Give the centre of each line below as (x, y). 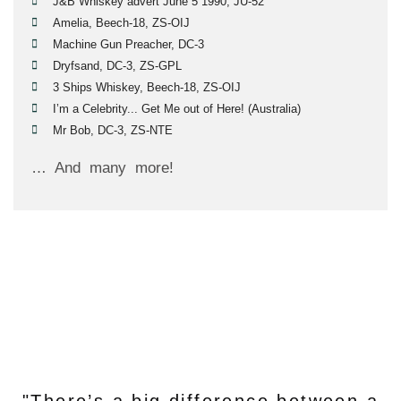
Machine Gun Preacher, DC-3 (128, 44)
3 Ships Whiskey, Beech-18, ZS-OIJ (147, 87)
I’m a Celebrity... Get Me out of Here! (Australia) (177, 108)
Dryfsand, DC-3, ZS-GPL (117, 65)
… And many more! (105, 167)
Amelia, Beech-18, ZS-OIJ (121, 22)
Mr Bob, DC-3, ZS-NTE (113, 130)
